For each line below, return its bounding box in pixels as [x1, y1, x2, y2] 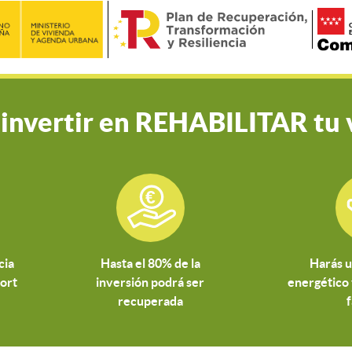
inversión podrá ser [96, 275, 205, 290]
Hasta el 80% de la [100, 256, 200, 271]
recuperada [117, 294, 183, 309]
